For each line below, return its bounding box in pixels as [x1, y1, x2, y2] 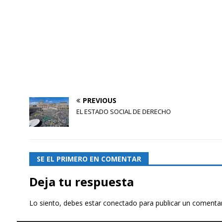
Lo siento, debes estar [29, 198, 103, 208]
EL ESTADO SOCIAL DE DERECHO [76, 107, 171, 116]
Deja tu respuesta [29, 173, 134, 190]
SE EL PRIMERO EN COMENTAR [36, 154, 141, 164]
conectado [103, 198, 137, 208]
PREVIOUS [82, 95, 116, 105]
